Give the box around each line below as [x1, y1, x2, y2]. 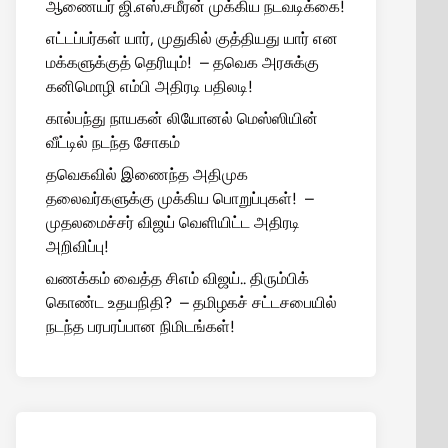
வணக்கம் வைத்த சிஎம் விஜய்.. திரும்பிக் [46, 269, 309, 288]
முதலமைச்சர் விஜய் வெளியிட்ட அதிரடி [46, 213, 300, 232]
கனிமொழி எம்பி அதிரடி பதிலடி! [46, 77, 253, 96]
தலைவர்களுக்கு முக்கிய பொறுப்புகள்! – [46, 189, 314, 208]
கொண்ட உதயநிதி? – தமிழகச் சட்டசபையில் [46, 293, 337, 312]
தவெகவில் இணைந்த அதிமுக [46, 165, 248, 184]
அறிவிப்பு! [46, 237, 109, 256]
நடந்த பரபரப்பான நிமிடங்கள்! [46, 317, 235, 336]
